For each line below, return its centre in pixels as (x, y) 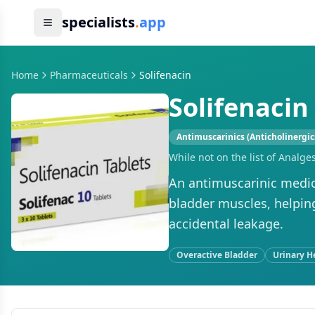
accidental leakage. (226, 224)
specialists (98, 22)
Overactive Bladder (217, 255)
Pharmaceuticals (89, 75)
